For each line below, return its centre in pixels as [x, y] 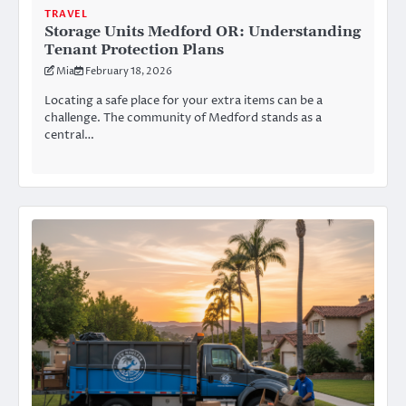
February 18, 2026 [129, 71]
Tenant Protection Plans [134, 49]
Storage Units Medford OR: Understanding [203, 31]
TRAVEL [66, 14]
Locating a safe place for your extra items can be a [184, 100]
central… [69, 135]
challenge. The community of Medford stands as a [183, 117]
